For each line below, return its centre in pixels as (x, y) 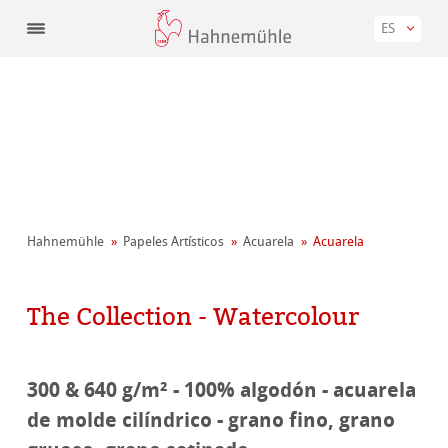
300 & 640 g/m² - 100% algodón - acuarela (222, 390)
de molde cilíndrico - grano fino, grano (211, 420)
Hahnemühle (66, 242)
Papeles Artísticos (174, 242)
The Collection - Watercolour (193, 316)
